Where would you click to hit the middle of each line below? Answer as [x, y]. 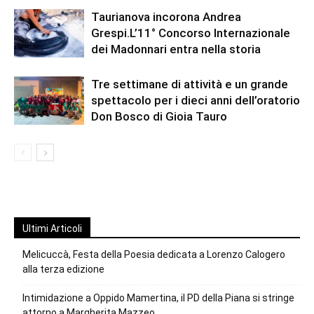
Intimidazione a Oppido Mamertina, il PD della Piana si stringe [158, 298]
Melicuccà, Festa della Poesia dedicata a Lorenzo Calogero [154, 255]
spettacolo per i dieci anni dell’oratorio [196, 101]
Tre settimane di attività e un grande [190, 84]
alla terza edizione [63, 269]
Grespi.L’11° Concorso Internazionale [191, 33]
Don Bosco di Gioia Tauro [159, 117]
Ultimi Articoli [52, 229]
